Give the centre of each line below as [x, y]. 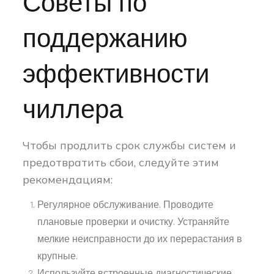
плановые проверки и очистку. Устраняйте [134, 222]
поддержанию [106, 39]
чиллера [73, 110]
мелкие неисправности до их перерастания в [140, 239]
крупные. [58, 256]
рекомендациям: [68, 179]
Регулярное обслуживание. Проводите [126, 205]
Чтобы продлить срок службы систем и [130, 145]
